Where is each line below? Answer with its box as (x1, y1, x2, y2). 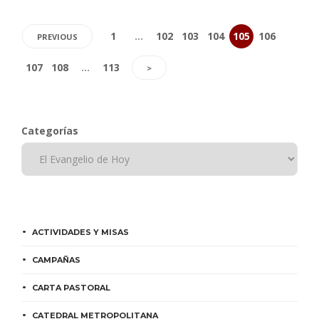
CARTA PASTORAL (32, 283, 110, 293)
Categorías (21, 124, 78, 138)
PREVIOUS (37, 31, 78, 43)
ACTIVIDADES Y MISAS (32, 227, 129, 238)
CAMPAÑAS (32, 255, 80, 266)
